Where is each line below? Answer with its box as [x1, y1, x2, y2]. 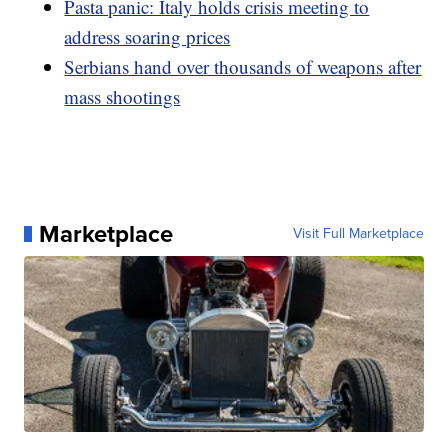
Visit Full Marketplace [292, 222, 424, 244]
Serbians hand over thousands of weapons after [64, 53, 422, 79]
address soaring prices [64, 23, 231, 49]
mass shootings [64, 83, 181, 109]
